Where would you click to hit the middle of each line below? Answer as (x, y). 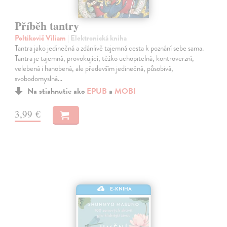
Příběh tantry (47, 26)
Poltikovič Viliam (41, 38)
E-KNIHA (121, 188)
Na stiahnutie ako (57, 91)
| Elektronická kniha (97, 38)
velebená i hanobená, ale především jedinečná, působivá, (94, 69)
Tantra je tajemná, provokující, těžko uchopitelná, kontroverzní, (105, 59)
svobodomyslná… (39, 79)
